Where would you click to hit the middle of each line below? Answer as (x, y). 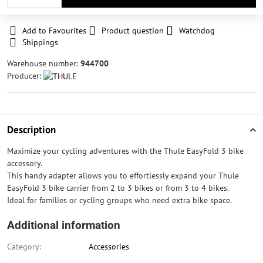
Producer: (25, 76)
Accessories (109, 247)
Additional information (64, 225)
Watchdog (197, 31)
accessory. (25, 163)
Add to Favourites (54, 31)
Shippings (40, 42)
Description (31, 130)
